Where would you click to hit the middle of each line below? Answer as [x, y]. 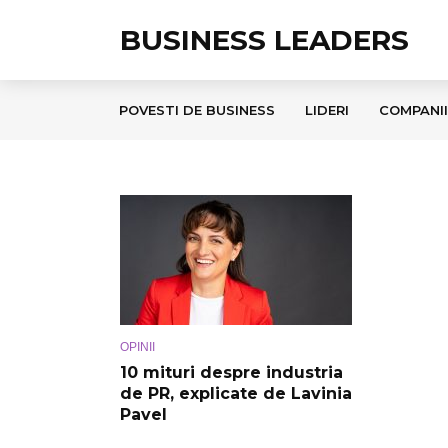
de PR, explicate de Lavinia [236, 394]
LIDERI [327, 110]
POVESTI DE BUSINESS [197, 110]
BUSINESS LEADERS [264, 40]
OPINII [137, 347]
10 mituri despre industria [231, 373]
